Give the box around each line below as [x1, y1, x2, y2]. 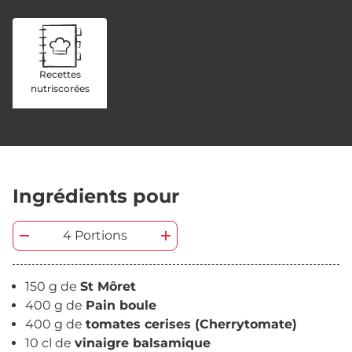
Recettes [38, 68, 81, 80]
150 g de [25, 279, 80, 294]
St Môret [80, 279, 136, 294]
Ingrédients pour [13, 185, 179, 207]
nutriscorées [30, 82, 90, 94]
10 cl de [25, 335, 75, 350]
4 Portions [63, 228, 127, 243]
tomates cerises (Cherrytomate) [86, 317, 297, 332]
